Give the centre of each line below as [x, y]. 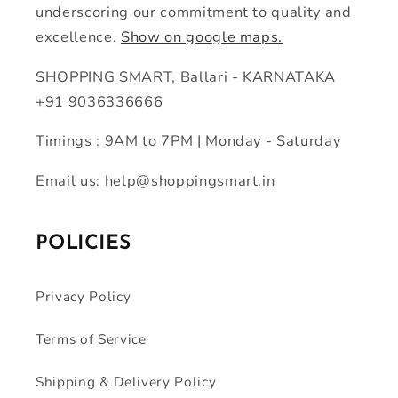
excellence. [78, 37]
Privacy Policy [84, 296]
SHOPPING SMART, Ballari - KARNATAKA [186, 76]
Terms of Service [91, 338]
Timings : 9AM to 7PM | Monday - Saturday [188, 141]
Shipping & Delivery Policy [126, 381]
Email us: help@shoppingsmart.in [155, 180]
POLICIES [84, 243]
